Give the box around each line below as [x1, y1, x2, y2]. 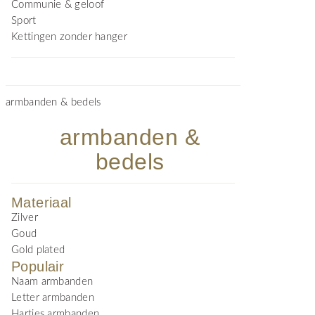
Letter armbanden [11, 292, 94, 303]
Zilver [11, 212, 38, 223]
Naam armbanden [11, 276, 94, 287]
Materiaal [11, 195, 72, 210]
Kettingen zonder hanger [11, 32, 127, 42]
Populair [11, 259, 65, 274]
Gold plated [11, 245, 65, 255]
